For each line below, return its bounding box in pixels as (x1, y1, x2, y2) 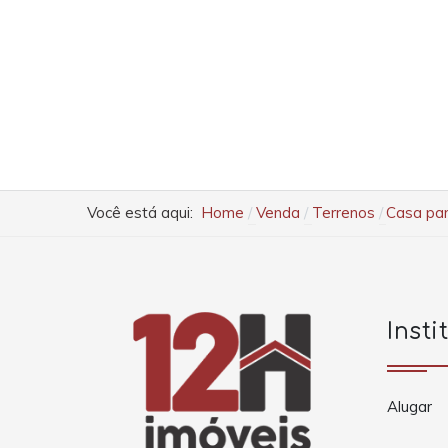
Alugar (387, 397, 432, 417)
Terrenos (311, 203, 375, 223)
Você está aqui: (87, 203, 201, 223)
